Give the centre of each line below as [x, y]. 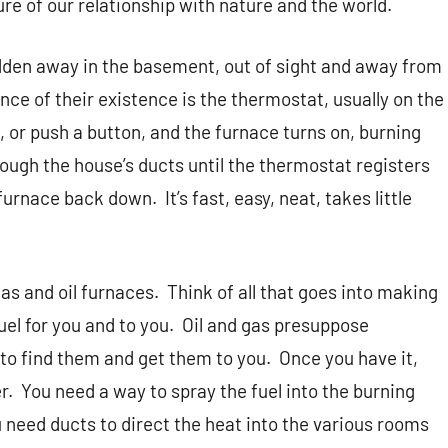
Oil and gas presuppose [275, 325]
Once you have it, [348, 358]
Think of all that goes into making [302, 292]
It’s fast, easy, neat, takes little [288, 198]
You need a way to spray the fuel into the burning [218, 391]
